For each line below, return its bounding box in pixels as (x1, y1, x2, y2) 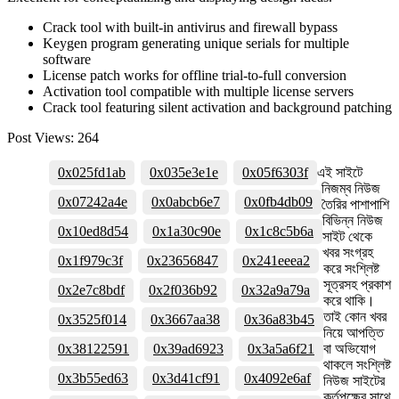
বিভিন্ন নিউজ (322, 212, 383, 228)
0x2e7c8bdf (58, 281, 125, 297)
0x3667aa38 (151, 311, 220, 327)
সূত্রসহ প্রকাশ (323, 276, 391, 292)
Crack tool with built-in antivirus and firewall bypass (43, 19, 338, 35)
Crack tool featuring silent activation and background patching (43, 99, 392, 115)
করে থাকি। (323, 292, 375, 308)
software (43, 51, 91, 67)
